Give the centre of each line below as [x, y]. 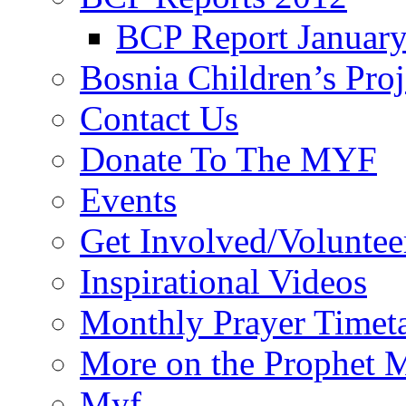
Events [128, 200]
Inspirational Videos [223, 282]
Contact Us [159, 119]
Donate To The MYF [228, 159]
